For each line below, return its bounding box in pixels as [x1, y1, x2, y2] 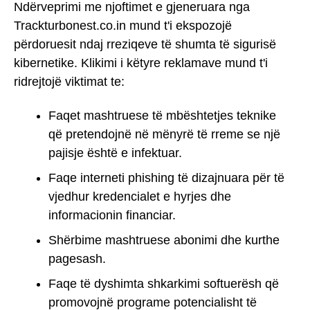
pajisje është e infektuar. [48, 145, 182, 160]
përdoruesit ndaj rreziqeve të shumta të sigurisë [14, 37, 276, 52]
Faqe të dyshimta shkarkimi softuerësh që [48, 276, 279, 291]
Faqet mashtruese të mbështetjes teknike [48, 108, 276, 122]
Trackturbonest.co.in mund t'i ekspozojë [14, 19, 232, 33]
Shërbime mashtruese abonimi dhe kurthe [48, 232, 280, 247]
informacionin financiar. [48, 208, 176, 222]
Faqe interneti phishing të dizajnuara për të [48, 170, 284, 185]
